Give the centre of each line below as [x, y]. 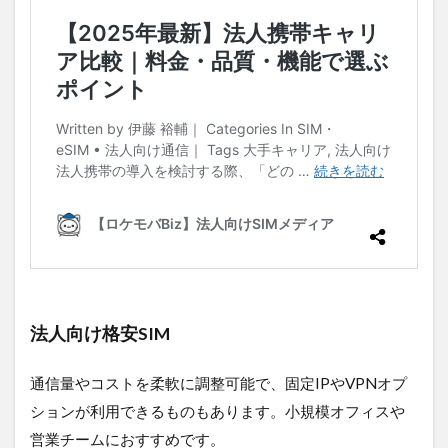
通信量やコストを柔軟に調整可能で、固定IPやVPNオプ [218, 383]
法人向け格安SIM [100, 334]
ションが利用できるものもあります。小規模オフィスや [217, 411]
